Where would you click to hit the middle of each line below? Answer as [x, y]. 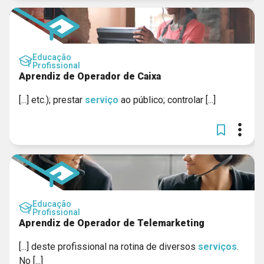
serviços [217, 247]
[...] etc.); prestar [52, 100]
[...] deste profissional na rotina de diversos [108, 247]
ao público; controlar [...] [167, 100]
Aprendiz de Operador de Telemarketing [112, 223]
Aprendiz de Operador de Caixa [90, 76]
